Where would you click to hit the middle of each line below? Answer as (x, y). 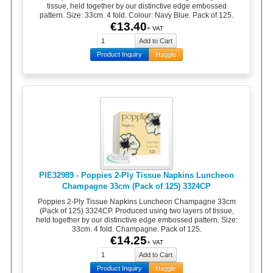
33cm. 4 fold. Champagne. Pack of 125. (136, 229)
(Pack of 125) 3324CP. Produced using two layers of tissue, (136, 211)
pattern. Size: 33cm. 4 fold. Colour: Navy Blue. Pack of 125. (136, 16)
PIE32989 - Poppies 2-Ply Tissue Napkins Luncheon (136, 175)
